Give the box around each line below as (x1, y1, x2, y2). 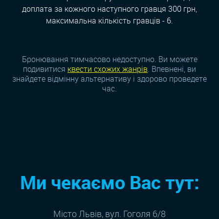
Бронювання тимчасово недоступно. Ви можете (22, 54, 197, 65)
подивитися (23, 64, 67, 75)
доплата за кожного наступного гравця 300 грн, (22, 3, 197, 14)
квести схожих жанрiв (67, 64, 148, 75)
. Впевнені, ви (148, 64, 196, 75)
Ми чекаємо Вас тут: (20, 169, 199, 195)
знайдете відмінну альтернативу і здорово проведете (12, 73, 207, 85)
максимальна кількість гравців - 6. (46, 15, 173, 26)
